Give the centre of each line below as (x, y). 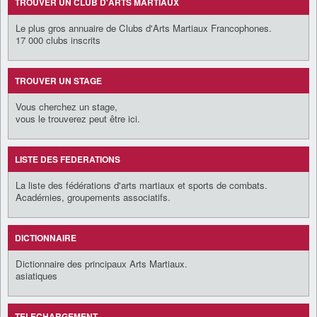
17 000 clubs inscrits (58, 40)
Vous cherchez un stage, (67, 106)
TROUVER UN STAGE (58, 80)
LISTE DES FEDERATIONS (68, 159)
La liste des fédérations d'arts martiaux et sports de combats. (142, 185)
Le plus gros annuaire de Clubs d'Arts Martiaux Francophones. (144, 28)
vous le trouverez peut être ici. (78, 118)
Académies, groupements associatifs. (93, 197)
